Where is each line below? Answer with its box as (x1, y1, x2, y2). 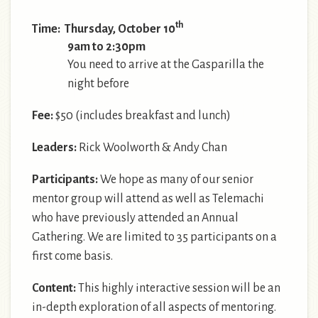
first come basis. (32, 249, 113, 263)
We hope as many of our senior (98, 172, 253, 186)
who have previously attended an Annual (32, 211, 238, 224)
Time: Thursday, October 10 (32, 22, 175, 35)
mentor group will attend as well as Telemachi (32, 192, 264, 205)
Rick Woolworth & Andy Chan (77, 141, 227, 154)
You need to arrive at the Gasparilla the (67, 57, 264, 71)
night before (67, 77, 129, 90)
